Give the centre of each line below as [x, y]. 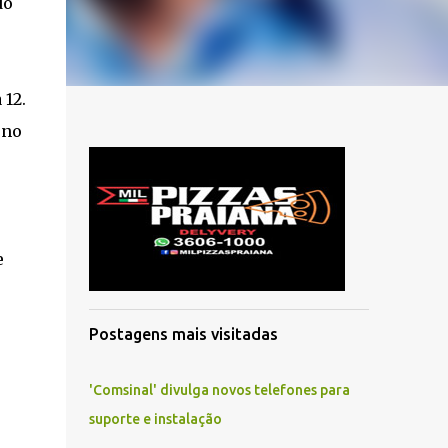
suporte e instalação [155, 419]
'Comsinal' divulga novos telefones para [219, 390]
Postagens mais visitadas [183, 334]
